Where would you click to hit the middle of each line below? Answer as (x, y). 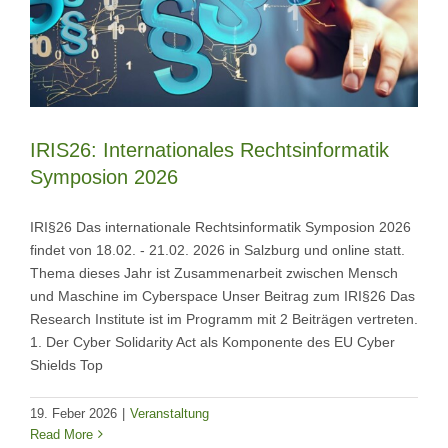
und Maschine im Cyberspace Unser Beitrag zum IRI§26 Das (222, 295)
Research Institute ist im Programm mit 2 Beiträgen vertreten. (224, 318)
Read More (61, 434)
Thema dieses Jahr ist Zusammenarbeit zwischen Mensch (214, 272)
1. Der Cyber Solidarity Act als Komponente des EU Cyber (212, 341)
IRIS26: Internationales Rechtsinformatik (209, 149)
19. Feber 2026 (73, 413)
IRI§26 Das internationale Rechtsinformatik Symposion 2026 (220, 226)
